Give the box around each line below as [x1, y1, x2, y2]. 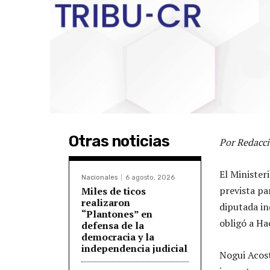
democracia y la [81, 230, 154, 243]
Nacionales [81, 173, 118, 181]
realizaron [81, 195, 130, 209]
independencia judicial [81, 241, 187, 255]
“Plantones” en [81, 207, 152, 221]
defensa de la [81, 218, 144, 232]
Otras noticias [69, 131, 169, 151]
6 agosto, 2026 [125, 173, 175, 181]
